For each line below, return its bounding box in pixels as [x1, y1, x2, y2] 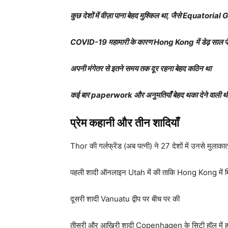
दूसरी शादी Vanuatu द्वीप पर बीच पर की [70, 194, 180, 204]
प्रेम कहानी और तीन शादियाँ [70, 117, 179, 130]
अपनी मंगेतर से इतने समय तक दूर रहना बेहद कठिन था [70, 64, 211, 74]
